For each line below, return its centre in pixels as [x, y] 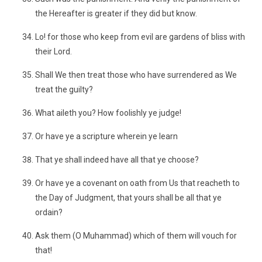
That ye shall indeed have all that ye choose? [117, 160]
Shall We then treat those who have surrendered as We [136, 75]
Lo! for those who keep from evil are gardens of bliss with [140, 37]
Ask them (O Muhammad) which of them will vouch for [136, 236]
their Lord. [54, 51]
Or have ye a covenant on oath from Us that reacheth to [137, 183]
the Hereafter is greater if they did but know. [116, 13]
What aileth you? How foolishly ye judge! [108, 113]
